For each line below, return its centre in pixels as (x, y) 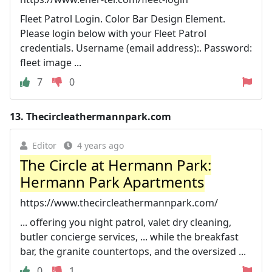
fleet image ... (51, 63)
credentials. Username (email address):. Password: (136, 48)
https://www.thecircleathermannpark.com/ (119, 203)
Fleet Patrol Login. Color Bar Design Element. (123, 19)
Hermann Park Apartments (112, 182)
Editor (44, 145)
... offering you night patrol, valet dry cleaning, (126, 222)
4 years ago (100, 145)
